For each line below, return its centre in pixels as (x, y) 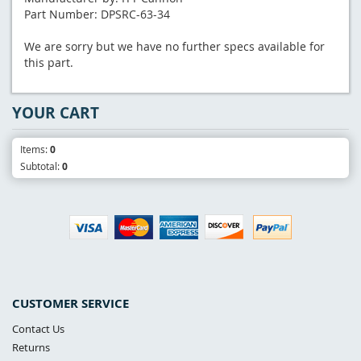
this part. (49, 62)
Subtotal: (41, 166)
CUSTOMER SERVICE (71, 303)
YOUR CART (56, 112)
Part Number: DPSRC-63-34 (97, 14)
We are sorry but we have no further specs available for (174, 46)
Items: (35, 149)
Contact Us (38, 328)
